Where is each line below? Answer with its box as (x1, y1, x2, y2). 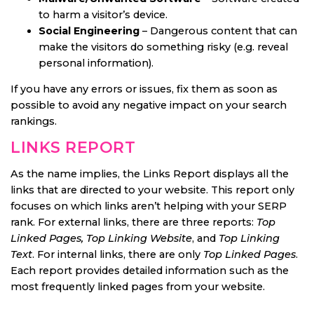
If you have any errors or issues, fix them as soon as (11, 83, 278, 95)
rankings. (11, 115, 57, 128)
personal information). (39, 56, 153, 69)
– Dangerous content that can (139, 24, 297, 37)
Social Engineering (39, 24, 139, 37)
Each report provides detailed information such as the (11, 264, 289, 277)
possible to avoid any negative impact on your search (11, 99, 287, 111)
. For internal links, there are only (32, 248, 203, 261)
